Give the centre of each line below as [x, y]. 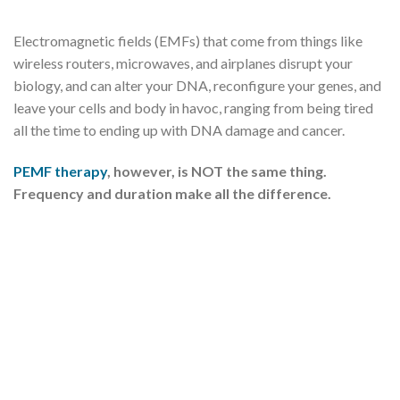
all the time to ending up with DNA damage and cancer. [179, 130]
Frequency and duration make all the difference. [172, 194]
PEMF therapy [60, 171]
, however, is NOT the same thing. [217, 171]
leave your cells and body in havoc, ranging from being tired [193, 108]
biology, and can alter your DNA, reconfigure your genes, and [197, 86]
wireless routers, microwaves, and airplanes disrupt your [183, 63]
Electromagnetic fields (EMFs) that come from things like [188, 41]
